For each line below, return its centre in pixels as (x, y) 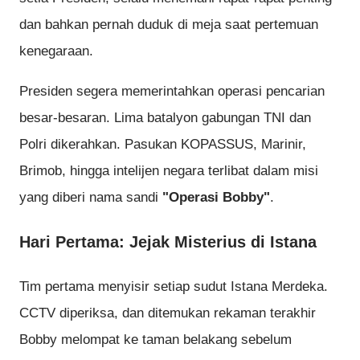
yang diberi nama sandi (91, 198)
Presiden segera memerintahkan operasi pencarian (172, 92)
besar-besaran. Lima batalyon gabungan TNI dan (165, 118)
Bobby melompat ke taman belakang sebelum (155, 340)
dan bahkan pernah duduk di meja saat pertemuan (169, 25)
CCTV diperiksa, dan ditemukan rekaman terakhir (168, 313)
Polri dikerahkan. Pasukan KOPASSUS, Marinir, (163, 145)
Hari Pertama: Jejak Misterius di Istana (168, 241)
